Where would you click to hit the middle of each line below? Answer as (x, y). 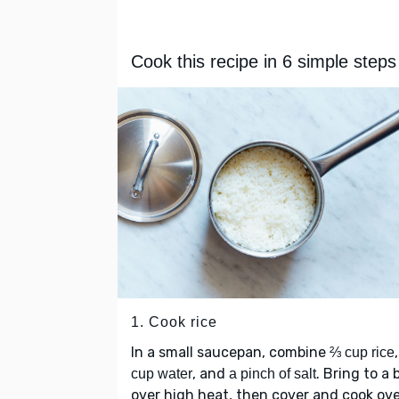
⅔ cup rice (362, 353)
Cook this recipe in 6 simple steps (264, 62)
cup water (162, 374)
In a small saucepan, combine (230, 353)
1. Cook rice (174, 322)
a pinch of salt (273, 374)
